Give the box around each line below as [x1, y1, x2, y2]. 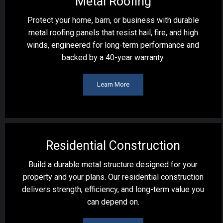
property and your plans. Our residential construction [22, 172, 204, 182]
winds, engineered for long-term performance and [27, 40, 200, 50]
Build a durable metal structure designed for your [28, 160, 198, 169]
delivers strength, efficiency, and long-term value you [22, 185, 205, 194]
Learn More [97, 81, 129, 88]
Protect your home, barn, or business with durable [27, 15, 199, 25]
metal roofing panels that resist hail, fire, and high [28, 28, 198, 37]
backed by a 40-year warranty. [61, 53, 165, 62]
